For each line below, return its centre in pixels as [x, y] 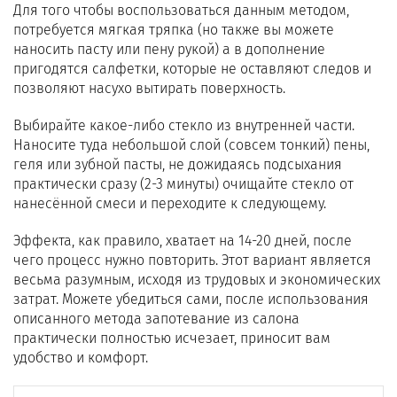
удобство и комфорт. [81, 358]
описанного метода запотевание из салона [156, 319]
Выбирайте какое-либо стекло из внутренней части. [184, 125]
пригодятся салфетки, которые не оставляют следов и [192, 69]
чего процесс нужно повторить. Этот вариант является [192, 260]
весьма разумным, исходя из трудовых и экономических [197, 280]
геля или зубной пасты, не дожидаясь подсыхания [178, 164]
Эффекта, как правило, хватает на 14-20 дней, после [183, 241]
